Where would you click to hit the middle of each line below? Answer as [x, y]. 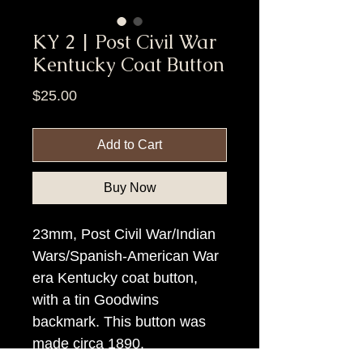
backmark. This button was [119, 321]
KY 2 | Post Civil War [124, 41]
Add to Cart [130, 144]
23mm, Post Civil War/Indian [124, 234]
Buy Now [130, 187]
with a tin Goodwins [96, 299]
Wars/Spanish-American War [126, 256]
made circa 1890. [90, 343]
